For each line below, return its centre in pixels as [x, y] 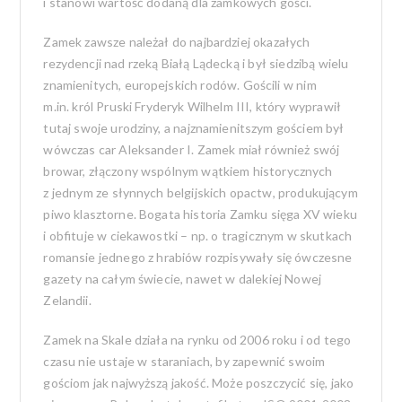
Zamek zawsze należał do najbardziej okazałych [177, 41]
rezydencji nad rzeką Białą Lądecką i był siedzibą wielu [196, 63]
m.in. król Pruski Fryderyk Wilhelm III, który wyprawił [192, 106]
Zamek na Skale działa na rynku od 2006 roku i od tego [197, 339]
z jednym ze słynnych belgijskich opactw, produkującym [201, 192]
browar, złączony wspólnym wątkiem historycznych [188, 170]
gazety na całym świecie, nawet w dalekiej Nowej [182, 278]
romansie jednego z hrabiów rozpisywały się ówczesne [198, 257]
